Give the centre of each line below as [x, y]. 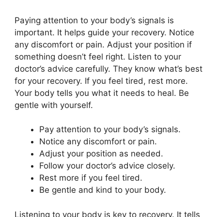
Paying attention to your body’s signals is [94, 20]
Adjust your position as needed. [101, 154]
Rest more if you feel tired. [91, 178]
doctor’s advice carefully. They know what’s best [108, 69]
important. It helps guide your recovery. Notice [104, 32]
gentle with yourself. [54, 105]
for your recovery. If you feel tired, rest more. [101, 81]
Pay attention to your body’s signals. [110, 130]
